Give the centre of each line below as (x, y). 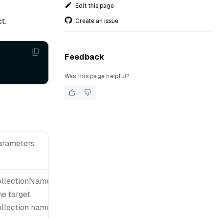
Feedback (84, 57)
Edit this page (95, 6)
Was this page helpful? (97, 76)
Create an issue (97, 21)
